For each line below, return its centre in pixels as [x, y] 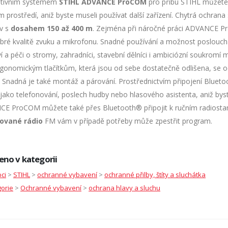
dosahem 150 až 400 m [52, 28]
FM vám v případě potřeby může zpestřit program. [127, 121]
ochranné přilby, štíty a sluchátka [155, 174]
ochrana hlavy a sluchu [124, 188]
